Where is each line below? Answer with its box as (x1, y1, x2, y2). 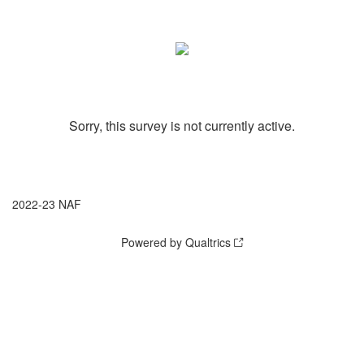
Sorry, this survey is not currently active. (69, 116, 295, 135)
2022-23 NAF (12, 196, 81, 212)
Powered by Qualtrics (121, 234, 231, 250)
